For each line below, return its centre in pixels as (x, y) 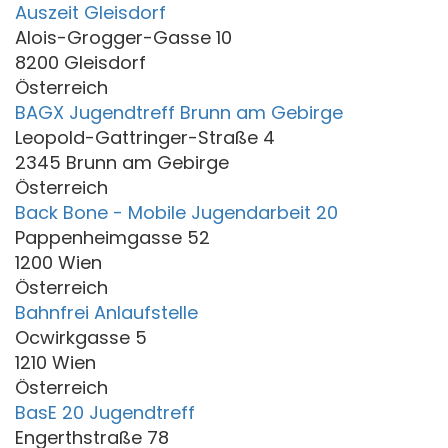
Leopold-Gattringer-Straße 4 (145, 137)
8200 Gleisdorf (80, 62)
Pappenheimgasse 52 (112, 237)
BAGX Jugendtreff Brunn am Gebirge (179, 112)
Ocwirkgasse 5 (81, 337)
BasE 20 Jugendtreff (105, 412)
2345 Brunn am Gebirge (122, 162)
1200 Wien (58, 262)
